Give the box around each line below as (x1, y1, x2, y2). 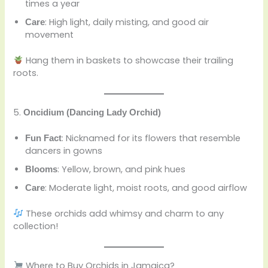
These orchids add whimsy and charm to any (23, 207, 224, 220)
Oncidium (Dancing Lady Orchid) (23, 108, 162, 118)
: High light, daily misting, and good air (45, 16, 209, 28)
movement (25, 28, 74, 41)
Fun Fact (25, 133, 62, 143)
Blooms (25, 164, 58, 174)
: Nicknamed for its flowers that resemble (62, 132, 241, 144)
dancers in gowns (25, 144, 103, 157)
